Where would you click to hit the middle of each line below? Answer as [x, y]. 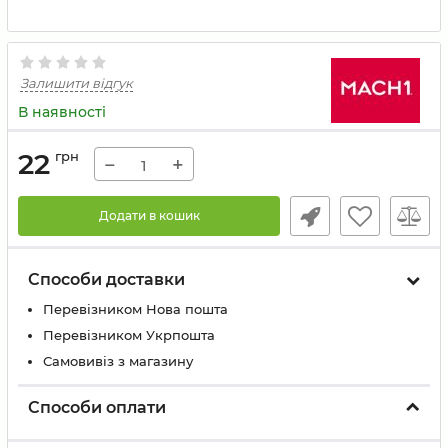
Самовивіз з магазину [118, 361]
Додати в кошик [149, 215]
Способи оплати [97, 407]
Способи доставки [106, 279]
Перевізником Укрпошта [129, 335]
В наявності [62, 112]
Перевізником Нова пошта [135, 309]
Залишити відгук [76, 83]
